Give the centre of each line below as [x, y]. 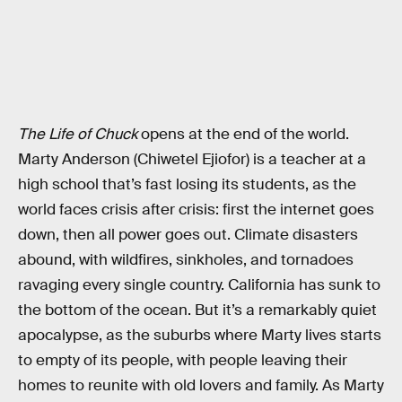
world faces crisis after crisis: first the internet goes [196, 210]
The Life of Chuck [78, 135]
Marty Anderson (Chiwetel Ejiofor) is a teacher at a [192, 160]
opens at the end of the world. [243, 135]
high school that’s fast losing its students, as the [187, 185]
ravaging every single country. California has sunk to [199, 285]
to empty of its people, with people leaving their [183, 361]
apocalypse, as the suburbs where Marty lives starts [200, 336]
